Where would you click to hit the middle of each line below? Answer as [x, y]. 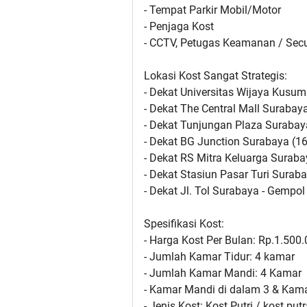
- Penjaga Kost [179, 27]
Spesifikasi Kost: [184, 224]
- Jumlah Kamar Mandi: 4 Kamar [223, 273]
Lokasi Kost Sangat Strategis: [216, 76]
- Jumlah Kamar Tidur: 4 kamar [219, 257]
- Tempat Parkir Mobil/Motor [212, 10]
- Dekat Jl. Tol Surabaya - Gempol [224, 191]
